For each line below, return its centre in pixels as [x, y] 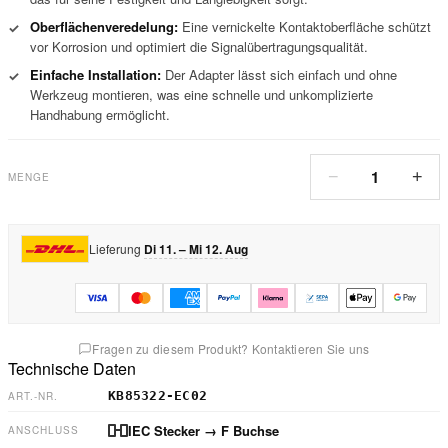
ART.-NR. [33, 395]
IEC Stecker [164, 430]
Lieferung [115, 248]
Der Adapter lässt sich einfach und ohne [279, 74]
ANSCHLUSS [43, 430]
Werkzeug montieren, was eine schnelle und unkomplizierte [201, 94]
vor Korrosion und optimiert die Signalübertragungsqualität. [199, 46]
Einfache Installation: [95, 74]
